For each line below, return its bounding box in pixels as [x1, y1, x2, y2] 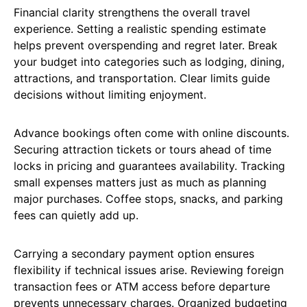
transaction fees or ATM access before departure [14, 280, 270, 294]
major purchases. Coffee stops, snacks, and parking [14, 192, 283, 206]
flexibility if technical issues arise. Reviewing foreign [14, 263, 284, 278]
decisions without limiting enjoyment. [14, 88, 206, 102]
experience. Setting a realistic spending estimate [14, 22, 266, 36]
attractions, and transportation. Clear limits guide [14, 71, 270, 86]
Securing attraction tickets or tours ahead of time [14, 143, 271, 157]
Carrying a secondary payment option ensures [14, 247, 254, 261]
